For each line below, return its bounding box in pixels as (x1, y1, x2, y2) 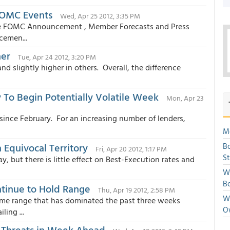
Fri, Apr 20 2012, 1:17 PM (95, 143, 167, 154)
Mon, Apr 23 (166, 92, 204, 103)
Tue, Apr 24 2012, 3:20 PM (18, 51, 96, 62)
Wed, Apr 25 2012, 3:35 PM (60, 10, 140, 21)
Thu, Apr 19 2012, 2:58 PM (98, 184, 175, 195)
